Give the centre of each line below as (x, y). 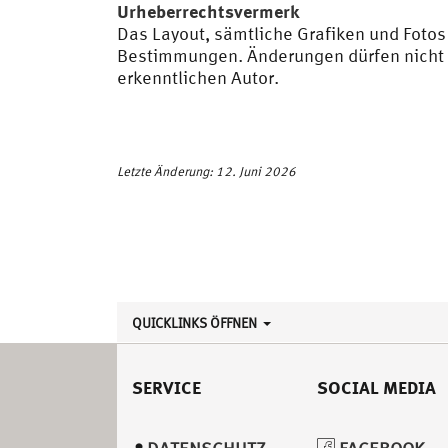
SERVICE (166, 387)
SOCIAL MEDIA (376, 387)
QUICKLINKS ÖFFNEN (196, 322)
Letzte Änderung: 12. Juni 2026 (206, 171)
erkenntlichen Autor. (198, 77)
